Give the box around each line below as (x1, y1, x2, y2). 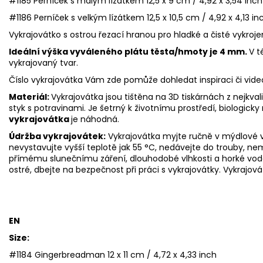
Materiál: (9, 90, 51, 103)
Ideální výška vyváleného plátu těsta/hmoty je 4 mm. (9, 45, 249, 58)
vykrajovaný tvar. (9, 56, 78, 69)
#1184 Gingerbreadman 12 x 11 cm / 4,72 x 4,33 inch (9, 248, 217, 261)
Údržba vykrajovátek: (9, 130, 106, 142)
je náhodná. (71, 113, 119, 125)
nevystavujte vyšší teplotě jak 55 (9, 141, 142, 153)
